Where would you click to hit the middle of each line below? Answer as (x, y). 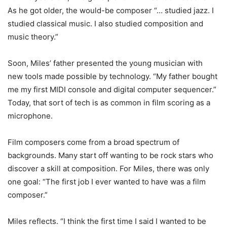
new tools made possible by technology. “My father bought (112, 77)
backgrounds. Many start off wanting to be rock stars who (110, 156)
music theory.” (33, 37)
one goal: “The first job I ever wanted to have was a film (107, 182)
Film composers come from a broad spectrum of (93, 142)
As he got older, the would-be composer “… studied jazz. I (111, 11)
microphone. (30, 116)
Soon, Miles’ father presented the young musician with (105, 63)
